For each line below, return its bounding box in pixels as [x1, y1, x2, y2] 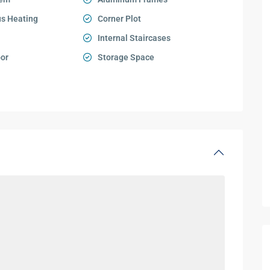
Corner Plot [98, 14, 142, 24]
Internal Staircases [98, 33, 171, 43]
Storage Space [98, 52, 155, 62]
